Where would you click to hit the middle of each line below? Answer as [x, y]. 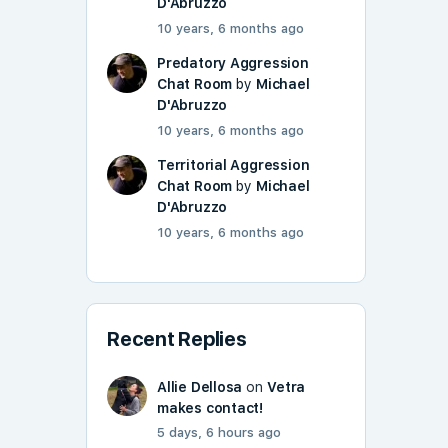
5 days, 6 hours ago [219, 433]
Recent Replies [177, 339]
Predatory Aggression [233, 63]
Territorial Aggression [233, 165]
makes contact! [210, 408]
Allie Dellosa [200, 387]
